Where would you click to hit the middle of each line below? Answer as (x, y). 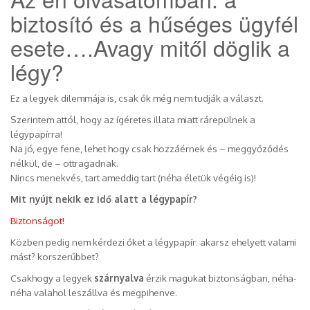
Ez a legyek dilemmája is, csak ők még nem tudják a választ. (137, 98)
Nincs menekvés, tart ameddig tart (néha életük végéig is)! (133, 177)
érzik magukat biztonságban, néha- (220, 277)
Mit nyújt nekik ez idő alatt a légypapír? (104, 199)
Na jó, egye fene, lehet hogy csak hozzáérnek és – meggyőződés (149, 148)
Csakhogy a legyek (52, 277)
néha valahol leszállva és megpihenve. (94, 292)
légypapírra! (36, 134)
